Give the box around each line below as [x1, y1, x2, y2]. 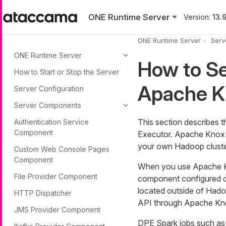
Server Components [14, 101, 81, 109]
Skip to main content [2, 1, 77, 11]
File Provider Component [14, 172, 97, 181]
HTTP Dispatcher [14, 189, 72, 197]
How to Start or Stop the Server [14, 68, 119, 76]
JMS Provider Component [14, 205, 100, 214]
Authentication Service [14, 118, 89, 126]
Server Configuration [14, 84, 84, 93]
